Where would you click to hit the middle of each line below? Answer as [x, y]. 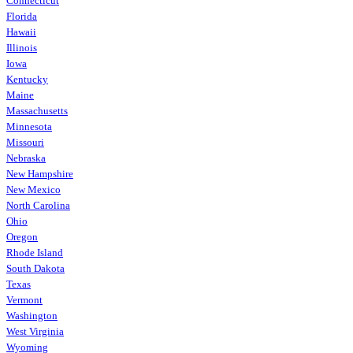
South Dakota [35, 268]
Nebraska [26, 158]
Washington [32, 315]
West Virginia [35, 331]
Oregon [22, 236]
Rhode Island [35, 252]
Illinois [22, 47]
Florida [22, 16]
